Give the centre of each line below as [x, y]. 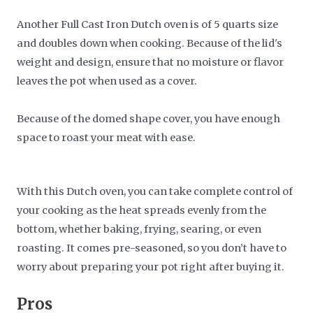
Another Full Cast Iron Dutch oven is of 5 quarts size [148, 24]
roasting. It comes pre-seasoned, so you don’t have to [152, 248]
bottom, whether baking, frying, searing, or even [139, 230]
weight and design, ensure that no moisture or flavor [151, 62]
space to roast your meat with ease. [107, 137]
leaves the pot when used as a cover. [107, 81]
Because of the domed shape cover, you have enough [149, 118]
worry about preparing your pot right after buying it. [151, 267]
